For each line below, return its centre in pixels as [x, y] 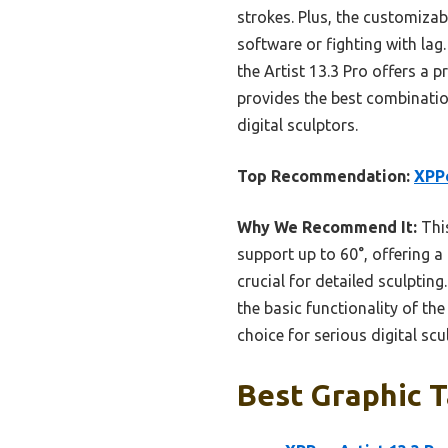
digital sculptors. [297, 125]
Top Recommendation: [323, 176]
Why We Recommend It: [327, 227]
